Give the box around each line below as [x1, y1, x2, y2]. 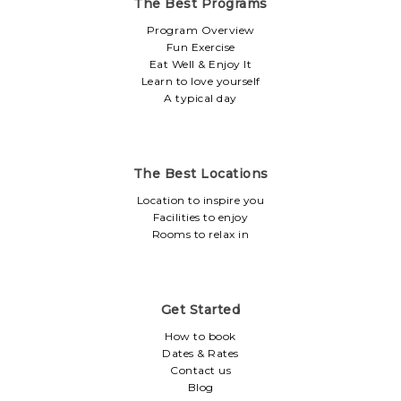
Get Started [160, 302, 241, 318]
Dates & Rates [162, 346, 239, 360]
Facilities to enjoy [152, 210, 249, 224]
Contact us [170, 363, 231, 377]
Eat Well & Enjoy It [149, 57, 252, 71]
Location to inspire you [136, 193, 265, 207]
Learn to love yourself [141, 74, 260, 88]
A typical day [164, 91, 237, 105]
